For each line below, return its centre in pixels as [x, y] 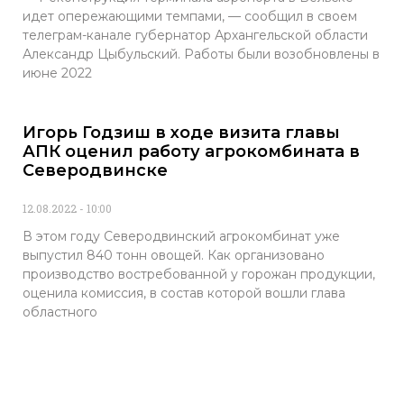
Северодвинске [95, 171]
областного [60, 312]
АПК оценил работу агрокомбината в [191, 152]
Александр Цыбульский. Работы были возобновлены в [201, 55]
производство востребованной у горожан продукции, [199, 275]
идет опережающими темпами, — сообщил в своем [190, 17]
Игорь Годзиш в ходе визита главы [181, 133]
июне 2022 [57, 73]
